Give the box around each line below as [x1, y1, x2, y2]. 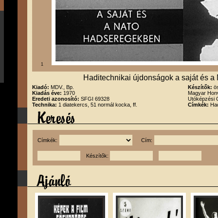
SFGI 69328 [81, 96, 109, 102]
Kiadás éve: [32, 90, 63, 96]
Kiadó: [32, 84, 51, 90]
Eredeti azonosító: [32, 96, 81, 102]
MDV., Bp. [51, 84, 74, 90]
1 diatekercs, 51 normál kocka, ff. [58, 102, 137, 108]
